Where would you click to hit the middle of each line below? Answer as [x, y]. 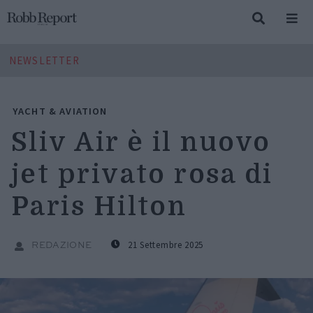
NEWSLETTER [44, 60]
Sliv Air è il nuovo [141, 143]
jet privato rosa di [142, 175]
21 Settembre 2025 [165, 245]
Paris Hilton [99, 207]
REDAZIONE [61, 246]
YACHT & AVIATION [60, 111]
